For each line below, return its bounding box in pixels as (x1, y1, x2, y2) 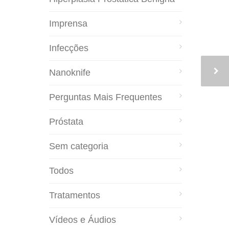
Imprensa (49, 18, 87, 29)
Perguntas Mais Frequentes (49, 91, 162, 102)
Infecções (49, 42, 88, 53)
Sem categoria (49, 141, 108, 151)
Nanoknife (49, 67, 90, 78)
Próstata (49, 116, 83, 127)
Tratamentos (49, 190, 100, 200)
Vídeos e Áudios (49, 214, 116, 225)
